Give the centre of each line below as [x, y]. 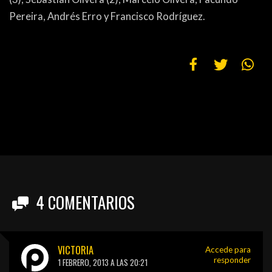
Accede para [228, 250]
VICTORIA [76, 250]
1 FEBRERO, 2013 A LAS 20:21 [103, 263]
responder [232, 260]
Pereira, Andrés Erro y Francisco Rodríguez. [107, 17]
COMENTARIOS [89, 202]
